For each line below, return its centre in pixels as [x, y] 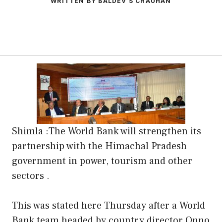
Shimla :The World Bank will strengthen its [107, 131]
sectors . [31, 176]
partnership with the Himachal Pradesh [99, 146]
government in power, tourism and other [102, 161]
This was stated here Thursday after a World [109, 205]
